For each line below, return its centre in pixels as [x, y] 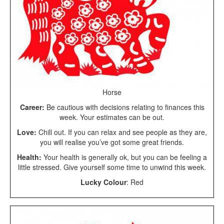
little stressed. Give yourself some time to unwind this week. [112, 167]
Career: [32, 107]
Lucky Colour [103, 182]
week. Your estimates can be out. [112, 117]
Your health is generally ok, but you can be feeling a [124, 157]
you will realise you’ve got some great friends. [112, 142]
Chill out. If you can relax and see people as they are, [122, 132]
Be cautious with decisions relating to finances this [124, 107]
